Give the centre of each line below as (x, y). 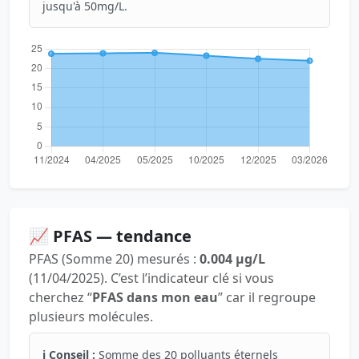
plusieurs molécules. (91, 317)
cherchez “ (61, 298)
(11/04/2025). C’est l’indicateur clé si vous (151, 278)
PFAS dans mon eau (155, 298)
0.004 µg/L (232, 259)
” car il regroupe (267, 298)
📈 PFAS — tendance (110, 236)
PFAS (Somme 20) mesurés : (114, 259)
